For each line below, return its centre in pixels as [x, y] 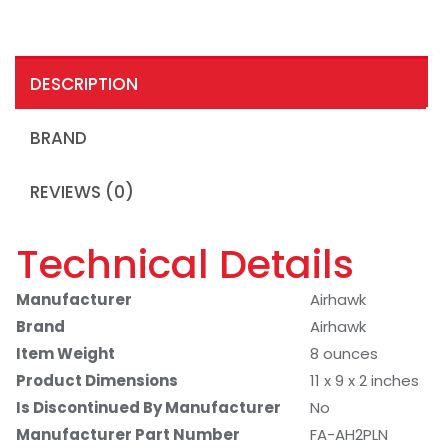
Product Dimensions [97, 380]
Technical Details [185, 263]
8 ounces [344, 353]
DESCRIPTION [84, 84]
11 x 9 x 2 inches [364, 380]
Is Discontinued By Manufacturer [148, 407]
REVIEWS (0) [82, 192]
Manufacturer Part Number [128, 434]
